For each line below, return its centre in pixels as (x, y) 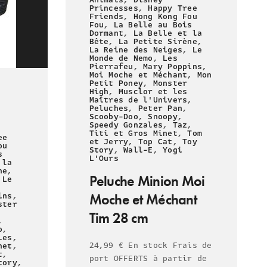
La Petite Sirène (158, 41)
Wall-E (138, 150)
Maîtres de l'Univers (138, 100)
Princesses (114, 8)
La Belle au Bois (153, 25)
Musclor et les (153, 91)
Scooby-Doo (114, 117)
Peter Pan (160, 108)
